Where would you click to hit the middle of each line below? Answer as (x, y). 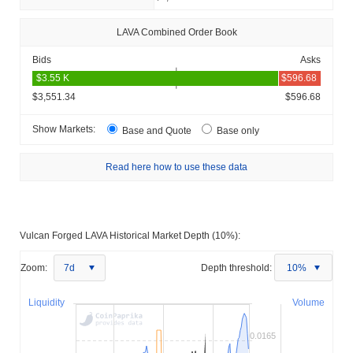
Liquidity (46, 302)
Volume (308, 302)
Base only (237, 130)
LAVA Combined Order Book (176, 32)
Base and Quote (157, 130)
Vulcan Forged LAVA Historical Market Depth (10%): (130, 235)
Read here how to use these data (176, 167)
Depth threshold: (236, 268)
